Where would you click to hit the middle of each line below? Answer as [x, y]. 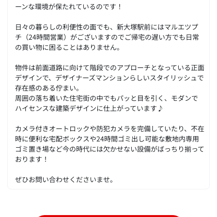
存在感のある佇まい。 [49, 88]
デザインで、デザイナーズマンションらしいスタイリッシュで [109, 77]
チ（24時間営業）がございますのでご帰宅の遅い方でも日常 [107, 37]
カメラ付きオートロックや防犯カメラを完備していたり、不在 [110, 128]
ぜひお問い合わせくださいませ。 [66, 179]
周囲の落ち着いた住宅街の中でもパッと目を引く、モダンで [107, 98]
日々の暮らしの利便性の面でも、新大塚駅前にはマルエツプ [107, 27]
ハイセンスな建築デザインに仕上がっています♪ [89, 108]
